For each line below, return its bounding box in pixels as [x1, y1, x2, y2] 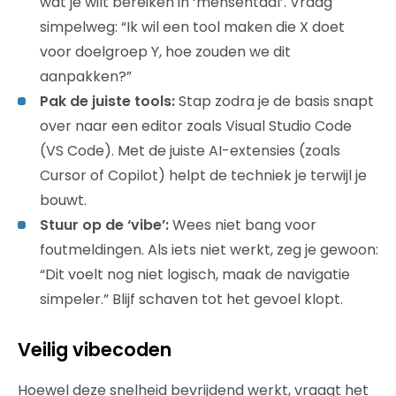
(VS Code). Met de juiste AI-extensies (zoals [40, 140, 340, 161]
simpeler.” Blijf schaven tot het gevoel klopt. [40, 288, 343, 309]
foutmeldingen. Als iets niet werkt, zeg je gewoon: [40, 239, 378, 260]
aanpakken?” [40, 65, 132, 87]
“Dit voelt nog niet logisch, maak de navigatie [40, 263, 350, 285]
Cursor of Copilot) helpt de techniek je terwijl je [40, 164, 367, 186]
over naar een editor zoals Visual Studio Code [40, 115, 352, 136]
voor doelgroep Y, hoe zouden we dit [40, 41, 291, 62]
